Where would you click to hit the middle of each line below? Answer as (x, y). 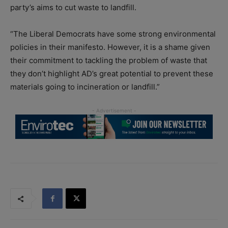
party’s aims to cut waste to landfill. (73, 8)
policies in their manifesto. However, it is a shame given (110, 47)
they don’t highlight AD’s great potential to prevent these (112, 74)
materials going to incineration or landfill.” (85, 87)
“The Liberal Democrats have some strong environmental (113, 34)
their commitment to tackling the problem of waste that (109, 61)
